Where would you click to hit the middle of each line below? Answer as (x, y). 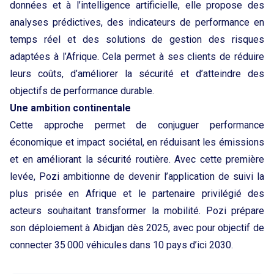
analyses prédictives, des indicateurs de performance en (137, 23)
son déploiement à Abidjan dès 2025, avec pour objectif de (137, 228)
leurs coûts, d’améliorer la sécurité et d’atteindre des (137, 74)
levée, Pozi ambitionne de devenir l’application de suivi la (137, 177)
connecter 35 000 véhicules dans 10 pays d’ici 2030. (121, 245)
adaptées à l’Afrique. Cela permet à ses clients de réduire (137, 57)
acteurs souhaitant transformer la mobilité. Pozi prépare (137, 211)
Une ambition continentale (70, 108)
